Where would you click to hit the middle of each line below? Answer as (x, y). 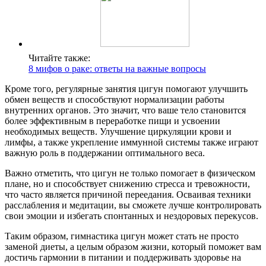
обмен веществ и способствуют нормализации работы (115, 100)
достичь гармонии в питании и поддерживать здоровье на (123, 258)
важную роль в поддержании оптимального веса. (105, 153)
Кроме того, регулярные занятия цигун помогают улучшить (126, 89)
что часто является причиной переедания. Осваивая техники (128, 195)
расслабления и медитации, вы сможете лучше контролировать (133, 205)
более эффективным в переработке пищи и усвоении (113, 121)
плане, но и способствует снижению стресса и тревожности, (127, 184)
